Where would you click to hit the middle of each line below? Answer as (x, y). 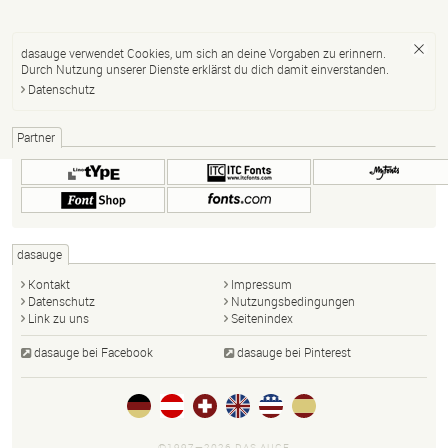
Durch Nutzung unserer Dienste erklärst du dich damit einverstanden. (205, 68)
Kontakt (49, 283)
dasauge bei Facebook (93, 351)
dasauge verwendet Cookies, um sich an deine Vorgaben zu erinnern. (203, 52)
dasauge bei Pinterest (294, 351)
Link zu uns (58, 317)
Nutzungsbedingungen (293, 300)
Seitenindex (262, 317)
